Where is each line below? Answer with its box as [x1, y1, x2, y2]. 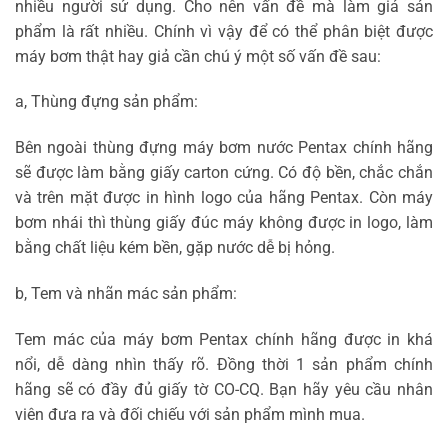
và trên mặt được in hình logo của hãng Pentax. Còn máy [15, 188, 433, 208]
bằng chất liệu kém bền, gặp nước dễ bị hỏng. [15, 238, 335, 258]
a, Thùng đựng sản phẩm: [15, 92, 198, 112]
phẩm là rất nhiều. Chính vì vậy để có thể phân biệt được [15, 21, 433, 41]
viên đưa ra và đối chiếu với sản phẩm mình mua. [15, 404, 365, 424]
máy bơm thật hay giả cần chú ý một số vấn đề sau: [15, 46, 381, 66]
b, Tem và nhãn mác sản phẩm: [15, 284, 237, 304]
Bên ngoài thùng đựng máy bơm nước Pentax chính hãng [15, 138, 433, 158]
